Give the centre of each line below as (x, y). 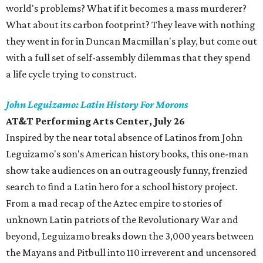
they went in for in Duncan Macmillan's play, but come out (131, 41)
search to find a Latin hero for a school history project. (122, 187)
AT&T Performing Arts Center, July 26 (95, 121)
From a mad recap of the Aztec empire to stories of (114, 203)
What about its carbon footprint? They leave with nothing (131, 25)
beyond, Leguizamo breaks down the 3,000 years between (130, 236)
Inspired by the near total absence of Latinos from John (124, 138)
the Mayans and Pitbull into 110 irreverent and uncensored (131, 253)
